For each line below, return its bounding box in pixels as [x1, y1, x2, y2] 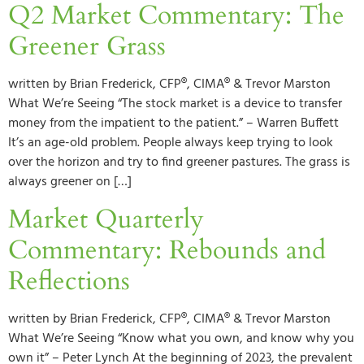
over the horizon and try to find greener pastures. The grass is [8, 152, 350, 174]
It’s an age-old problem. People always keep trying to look [8, 132, 333, 154]
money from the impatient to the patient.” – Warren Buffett [8, 113, 339, 135]
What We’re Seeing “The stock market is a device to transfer [8, 93, 342, 115]
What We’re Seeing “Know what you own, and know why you [8, 327, 354, 349]
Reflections [8, 262, 130, 299]
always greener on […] [8, 171, 132, 193]
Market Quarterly [8, 201, 204, 237]
